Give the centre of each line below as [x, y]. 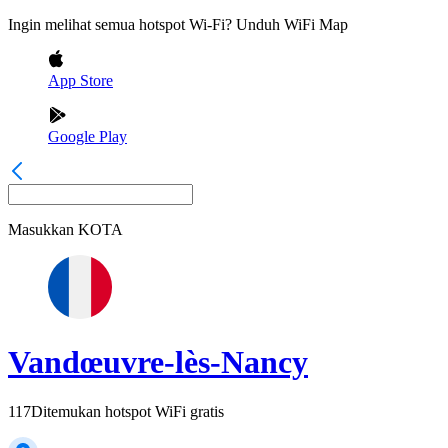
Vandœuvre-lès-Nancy [158, 362]
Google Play [87, 136]
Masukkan [41, 229]
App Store [80, 80]
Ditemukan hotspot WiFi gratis [127, 411]
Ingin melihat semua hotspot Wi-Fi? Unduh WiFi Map [178, 24]
